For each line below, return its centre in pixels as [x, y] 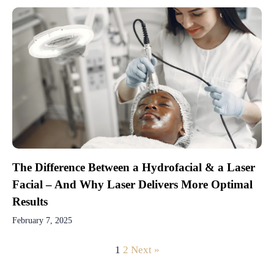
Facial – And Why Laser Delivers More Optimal [132, 184]
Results [30, 201]
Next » [145, 250]
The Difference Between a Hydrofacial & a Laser [134, 167]
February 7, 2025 [42, 220]
